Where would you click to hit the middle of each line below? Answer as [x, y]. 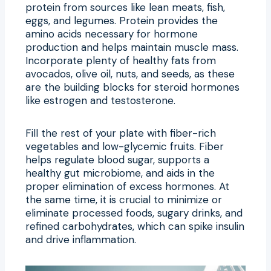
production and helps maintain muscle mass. [132, 47]
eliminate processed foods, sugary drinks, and [134, 213]
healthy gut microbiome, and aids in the [120, 173]
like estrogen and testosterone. [100, 100]
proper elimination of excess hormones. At [127, 186]
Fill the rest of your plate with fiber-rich [121, 133]
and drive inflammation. [81, 239]
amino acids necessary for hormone [112, 34]
